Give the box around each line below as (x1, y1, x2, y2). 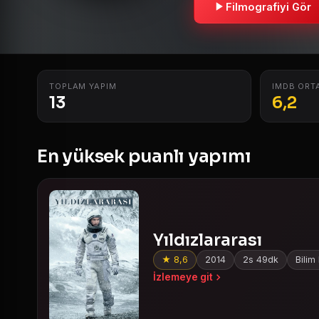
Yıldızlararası (153, 230, 262, 251)
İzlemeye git (153, 271, 213, 283)
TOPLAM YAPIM (49, 81, 117, 91)
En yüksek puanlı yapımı (37, 145, 251, 167)
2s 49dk (243, 254, 278, 265)
